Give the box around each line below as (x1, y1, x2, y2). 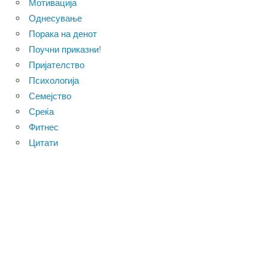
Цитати (29, 136, 58, 148)
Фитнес (29, 121, 59, 133)
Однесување (29, 12, 82, 24)
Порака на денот (29, 28, 97, 39)
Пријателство (29, 59, 84, 71)
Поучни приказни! (29, 43, 101, 55)
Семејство (29, 90, 71, 102)
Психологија (29, 74, 79, 86)
